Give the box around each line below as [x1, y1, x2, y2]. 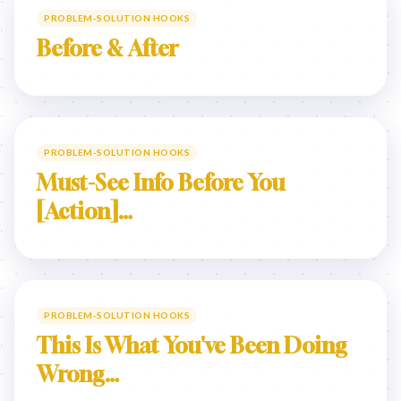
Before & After [37, 36, 178, 61]
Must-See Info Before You [37, 170, 285, 195]
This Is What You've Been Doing [37, 333, 347, 358]
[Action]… [37, 199, 132, 224]
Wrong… [37, 362, 119, 387]
